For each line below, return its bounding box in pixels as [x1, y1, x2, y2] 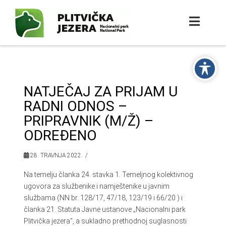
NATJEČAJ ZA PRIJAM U [23, 83, 178, 100]
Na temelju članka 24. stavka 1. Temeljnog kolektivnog [23, 170, 193, 179]
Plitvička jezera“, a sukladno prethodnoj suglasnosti [23, 216, 187, 225]
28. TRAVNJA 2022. [28, 152, 83, 159]
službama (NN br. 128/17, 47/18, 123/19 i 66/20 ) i [23, 193, 183, 202]
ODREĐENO [23, 127, 97, 144]
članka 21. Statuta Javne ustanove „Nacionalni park [23, 205, 186, 213]
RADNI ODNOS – [23, 98, 127, 115]
